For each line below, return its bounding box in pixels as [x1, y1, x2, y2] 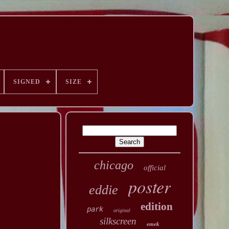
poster [128, 175, 171, 198]
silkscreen [100, 216, 137, 226]
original [113, 208, 130, 213]
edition [140, 200, 173, 213]
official [143, 164, 166, 172]
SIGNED [13, 78, 40, 85]
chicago [94, 158, 133, 172]
